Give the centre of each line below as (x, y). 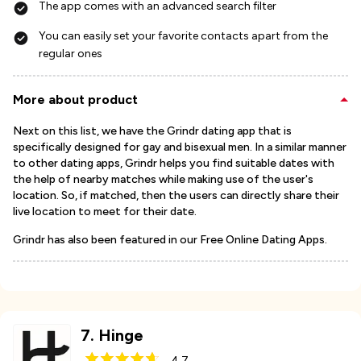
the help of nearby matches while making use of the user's (163, 179)
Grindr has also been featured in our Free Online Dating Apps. (170, 240)
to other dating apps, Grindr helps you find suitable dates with (174, 163)
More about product (75, 100)
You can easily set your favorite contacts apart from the (183, 36)
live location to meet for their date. (105, 212)
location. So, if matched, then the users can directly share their (176, 195)
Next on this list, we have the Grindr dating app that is (152, 131)
